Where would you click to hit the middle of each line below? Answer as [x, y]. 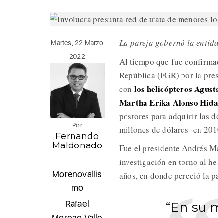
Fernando [77, 136]
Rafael [77, 204]
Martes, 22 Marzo [77, 43]
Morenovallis [77, 174]
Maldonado [77, 146]
